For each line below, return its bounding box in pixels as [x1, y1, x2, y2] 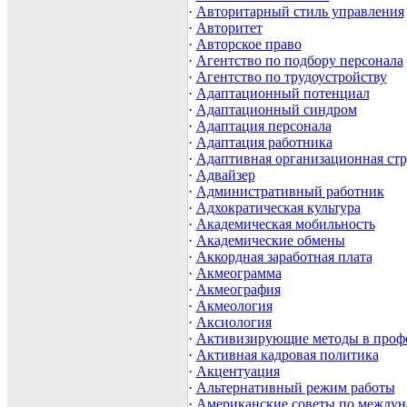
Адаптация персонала [195, 118, 332, 134]
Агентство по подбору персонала [195, 53, 403, 69]
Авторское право [195, 36, 302, 53]
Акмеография [195, 282, 281, 298]
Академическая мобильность [195, 216, 375, 233]
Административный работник [195, 184, 384, 200]
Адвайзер [195, 167, 255, 184]
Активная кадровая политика [195, 347, 379, 363]
